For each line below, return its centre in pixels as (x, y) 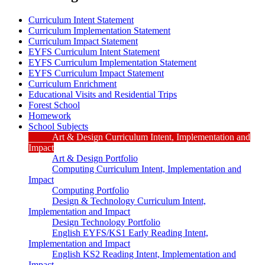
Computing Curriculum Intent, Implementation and (147, 169)
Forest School (54, 105)
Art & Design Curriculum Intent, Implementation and (151, 137)
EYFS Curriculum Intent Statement (94, 51)
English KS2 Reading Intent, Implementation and (144, 254)
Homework (50, 115)
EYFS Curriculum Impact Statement (96, 73)
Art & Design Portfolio (95, 158)
